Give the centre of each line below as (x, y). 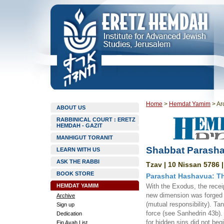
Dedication (69, 213)
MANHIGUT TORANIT (85, 137)
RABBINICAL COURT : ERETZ (96, 119)
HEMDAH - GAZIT (79, 125)
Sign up (65, 204)
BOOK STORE (75, 173)
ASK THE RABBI (78, 161)
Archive (66, 195)
